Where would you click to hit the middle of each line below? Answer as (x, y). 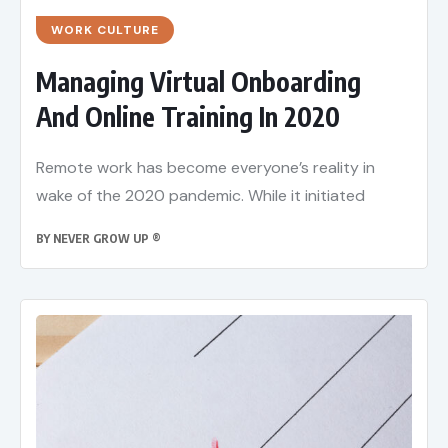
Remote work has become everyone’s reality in (205, 168)
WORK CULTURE (105, 30)
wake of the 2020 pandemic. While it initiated (200, 196)
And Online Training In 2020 (188, 117)
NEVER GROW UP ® (107, 239)
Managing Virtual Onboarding (198, 82)
